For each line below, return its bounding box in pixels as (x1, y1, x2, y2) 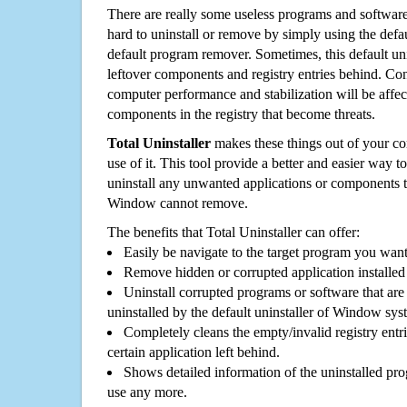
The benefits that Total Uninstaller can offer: (107, 224, 360, 241)
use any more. (107, 384, 187, 401)
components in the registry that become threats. (107, 106, 375, 123)
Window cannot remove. (107, 195, 248, 212)
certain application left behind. (107, 344, 280, 361)
